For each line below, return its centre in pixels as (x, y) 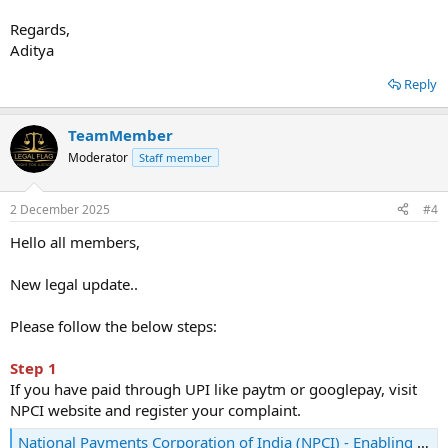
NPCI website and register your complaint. (155, 409)
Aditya (32, 50)
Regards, (40, 29)
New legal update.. (74, 283)
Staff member (175, 157)
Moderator (98, 157)
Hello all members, (75, 241)
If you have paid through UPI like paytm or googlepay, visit (213, 388)
